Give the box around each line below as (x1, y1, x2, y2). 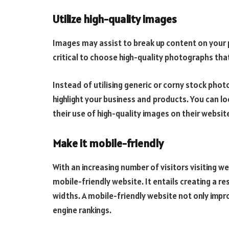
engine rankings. (53, 204, 111, 216)
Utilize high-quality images (53, 12, 177, 27)
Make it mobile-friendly (53, 136, 164, 150)
